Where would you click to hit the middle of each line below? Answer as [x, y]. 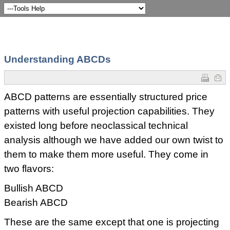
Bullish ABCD [34, 188]
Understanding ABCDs [57, 59]
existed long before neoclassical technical [96, 126]
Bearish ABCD [36, 203]
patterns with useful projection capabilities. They [109, 111]
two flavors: [29, 169]
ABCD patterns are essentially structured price [106, 97]
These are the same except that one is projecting [112, 222]
